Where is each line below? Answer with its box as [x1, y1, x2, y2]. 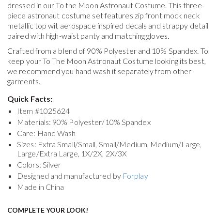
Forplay [122, 171, 148, 181]
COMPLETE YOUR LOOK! [7, 206, 88, 215]
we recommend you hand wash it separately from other [7, 66, 192, 76]
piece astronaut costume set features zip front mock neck [7, 11, 200, 20]
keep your [7, 56, 43, 66]
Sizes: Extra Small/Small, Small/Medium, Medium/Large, [17, 139, 202, 149]
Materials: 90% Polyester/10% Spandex [17, 117, 151, 127]
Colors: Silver [17, 160, 62, 170]
